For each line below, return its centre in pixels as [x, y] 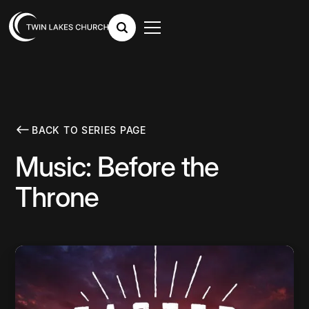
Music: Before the [117, 167]
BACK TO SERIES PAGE [89, 130]
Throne [57, 197]
